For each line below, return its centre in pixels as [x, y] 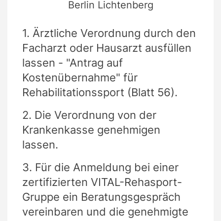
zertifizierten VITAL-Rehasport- [102, 182]
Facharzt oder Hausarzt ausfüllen [107, 48]
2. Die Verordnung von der [89, 115]
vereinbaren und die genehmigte [105, 211]
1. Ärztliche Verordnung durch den [109, 33]
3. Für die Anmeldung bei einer [100, 167]
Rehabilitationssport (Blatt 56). [100, 92]
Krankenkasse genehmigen [91, 129]
